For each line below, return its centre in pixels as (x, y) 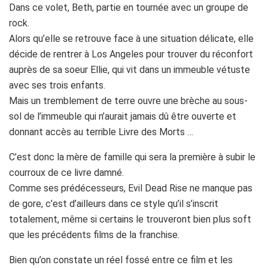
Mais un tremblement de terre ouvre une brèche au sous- (128, 101)
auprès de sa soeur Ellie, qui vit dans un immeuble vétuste (130, 70)
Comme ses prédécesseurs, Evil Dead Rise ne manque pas (131, 188)
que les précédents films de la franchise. (94, 235)
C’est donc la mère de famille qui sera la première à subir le (132, 157)
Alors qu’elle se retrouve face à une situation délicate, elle (131, 39)
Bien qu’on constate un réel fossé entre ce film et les (121, 260)
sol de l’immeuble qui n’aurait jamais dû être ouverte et (123, 117)
